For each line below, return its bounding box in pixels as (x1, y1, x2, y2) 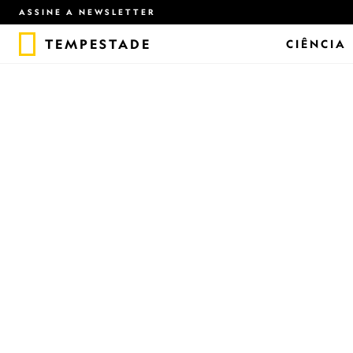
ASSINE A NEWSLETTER (19, 7, 156, 17)
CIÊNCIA (285, 37, 347, 50)
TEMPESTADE (45, 35, 151, 52)
